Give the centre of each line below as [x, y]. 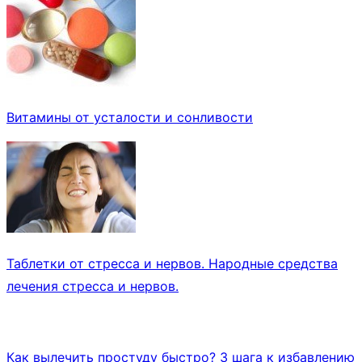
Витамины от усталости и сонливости [130, 118]
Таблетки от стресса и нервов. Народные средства [172, 264]
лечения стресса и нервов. [93, 286]
